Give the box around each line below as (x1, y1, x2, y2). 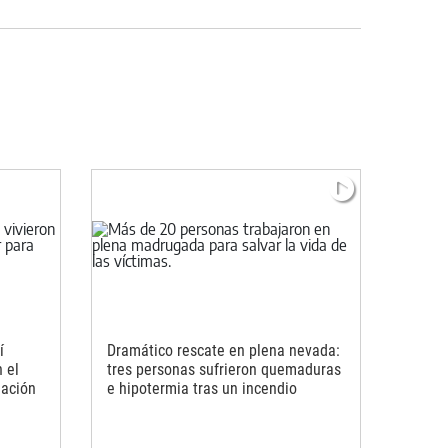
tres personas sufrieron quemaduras (107, 359, 341, 379)
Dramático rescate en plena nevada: (107, 340, 340, 360)
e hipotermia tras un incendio (107, 378, 297, 398)
